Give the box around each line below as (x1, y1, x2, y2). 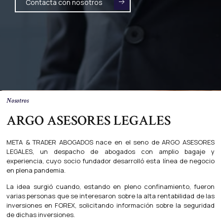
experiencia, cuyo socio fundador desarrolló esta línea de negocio (6, 156, 215, 166)
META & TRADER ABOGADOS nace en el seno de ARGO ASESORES (6, 138, 215, 147)
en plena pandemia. (6, 166, 66, 175)
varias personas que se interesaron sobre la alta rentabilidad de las (6, 191, 215, 201)
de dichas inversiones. (6, 210, 78, 220)
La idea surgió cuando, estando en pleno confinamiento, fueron (6, 182, 215, 191)
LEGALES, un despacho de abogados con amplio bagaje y (6, 147, 215, 156)
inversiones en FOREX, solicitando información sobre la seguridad (6, 201, 215, 210)
